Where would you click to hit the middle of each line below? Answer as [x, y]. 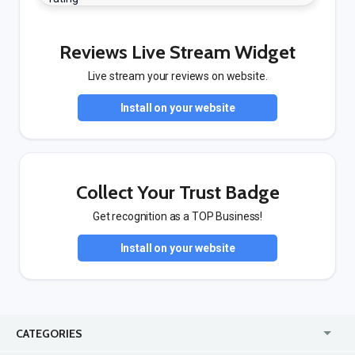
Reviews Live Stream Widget [177, 52]
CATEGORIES [49, 334]
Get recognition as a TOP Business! [177, 216]
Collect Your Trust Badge [177, 192]
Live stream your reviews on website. [177, 76]
